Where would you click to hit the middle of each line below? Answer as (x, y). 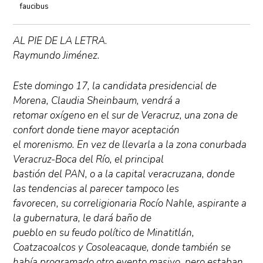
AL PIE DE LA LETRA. (60, 41)
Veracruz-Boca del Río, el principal (89, 160)
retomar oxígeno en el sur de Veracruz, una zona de (126, 116)
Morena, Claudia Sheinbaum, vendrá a (97, 101)
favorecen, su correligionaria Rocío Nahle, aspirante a (130, 204)
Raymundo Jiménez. (57, 55)
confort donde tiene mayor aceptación (97, 130)
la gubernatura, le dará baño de (82, 218)
